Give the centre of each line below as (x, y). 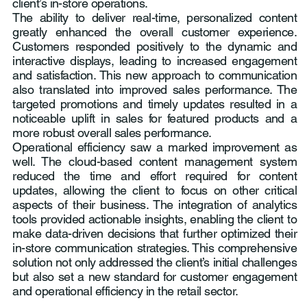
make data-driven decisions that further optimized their (155, 234)
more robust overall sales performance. (112, 133)
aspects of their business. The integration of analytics (155, 205)
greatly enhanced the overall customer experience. (155, 32)
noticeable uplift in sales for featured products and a (155, 119)
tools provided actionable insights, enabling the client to (155, 219)
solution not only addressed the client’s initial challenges (155, 262)
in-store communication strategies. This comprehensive (155, 248)
